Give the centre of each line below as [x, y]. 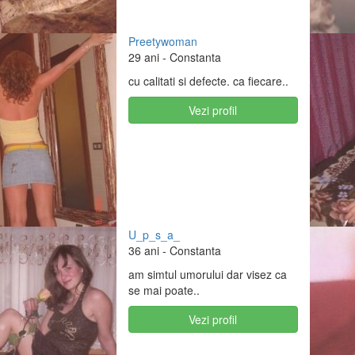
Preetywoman [162, 42]
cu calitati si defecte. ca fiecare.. [208, 81]
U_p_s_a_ [154, 235]
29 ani [143, 57]
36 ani [143, 250]
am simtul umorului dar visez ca [207, 274]
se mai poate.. [164, 290]
